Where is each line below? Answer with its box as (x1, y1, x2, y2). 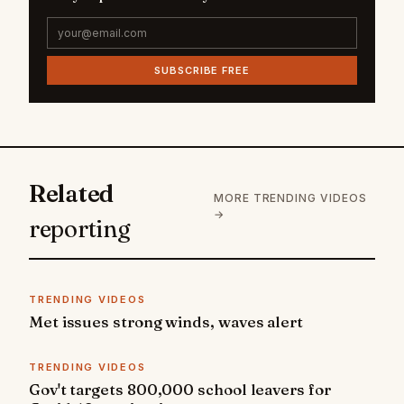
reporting (29, 215, 131, 244)
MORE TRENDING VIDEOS (213, 191, 367, 206)
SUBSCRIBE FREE (154, 64, 250, 78)
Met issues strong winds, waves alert (29, 312, 303, 332)
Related (29, 179, 115, 209)
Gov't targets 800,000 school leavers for (29, 380, 331, 399)
